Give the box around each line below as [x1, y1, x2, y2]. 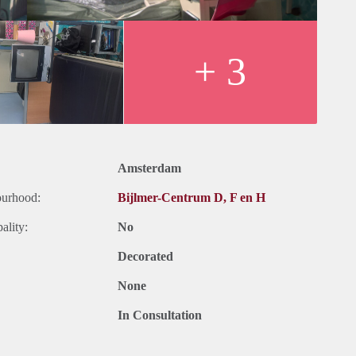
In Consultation [118, 308, 202, 323]
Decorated [118, 250, 173, 264]
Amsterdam [118, 161, 181, 176]
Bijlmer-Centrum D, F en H [118, 191, 265, 205]
